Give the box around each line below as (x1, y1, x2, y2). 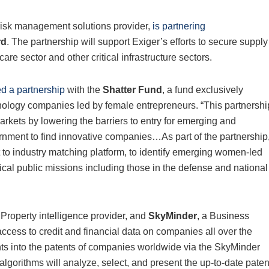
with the (65, 85, 103, 95)
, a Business (197, 211, 249, 222)
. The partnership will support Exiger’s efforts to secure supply (7, 37, 268, 47)
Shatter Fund (103, 85, 162, 95)
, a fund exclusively (162, 85, 243, 95)
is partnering (153, 21, 205, 32)
